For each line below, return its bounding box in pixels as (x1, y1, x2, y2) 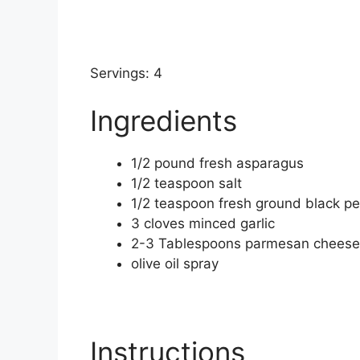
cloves (144, 215, 185, 232)
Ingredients (90, 104, 237, 138)
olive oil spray (131, 256, 219, 272)
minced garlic (189, 215, 275, 232)
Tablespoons (158, 235, 241, 252)
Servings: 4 (90, 64, 162, 81)
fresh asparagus (199, 155, 304, 172)
